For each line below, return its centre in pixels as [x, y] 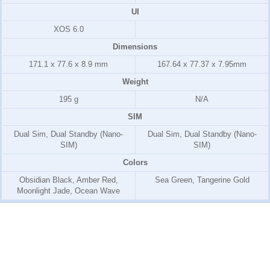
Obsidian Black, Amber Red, [68, 180]
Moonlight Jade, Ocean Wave [68, 191]
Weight [135, 82]
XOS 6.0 [68, 30]
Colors [135, 163]
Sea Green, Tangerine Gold [202, 180]
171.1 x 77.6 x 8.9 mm [68, 64]
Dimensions [135, 47]
